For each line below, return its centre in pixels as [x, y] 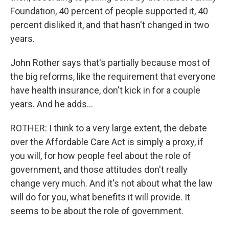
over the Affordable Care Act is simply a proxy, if [107, 142]
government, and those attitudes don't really [99, 169]
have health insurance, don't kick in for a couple [105, 90]
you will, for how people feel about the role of [101, 156]
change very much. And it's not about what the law [111, 183]
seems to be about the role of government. [97, 211]
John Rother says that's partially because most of [110, 63]
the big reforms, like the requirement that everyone [113, 76]
